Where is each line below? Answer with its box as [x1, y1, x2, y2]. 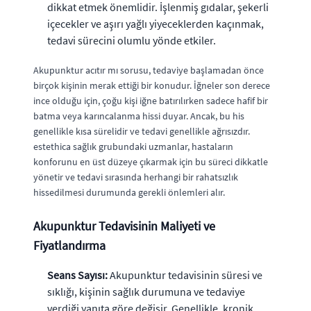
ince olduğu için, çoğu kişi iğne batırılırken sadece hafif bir [33, 94, 268, 107]
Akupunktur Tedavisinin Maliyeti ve [33, 217, 215, 234]
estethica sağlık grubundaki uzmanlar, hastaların [33, 140, 233, 153]
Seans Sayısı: [47, 267, 108, 282]
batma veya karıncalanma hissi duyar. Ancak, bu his [33, 109, 244, 122]
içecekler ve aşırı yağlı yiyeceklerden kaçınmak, [47, 16, 264, 31]
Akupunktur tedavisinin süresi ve [108, 267, 262, 282]
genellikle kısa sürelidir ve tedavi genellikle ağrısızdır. [33, 124, 250, 137]
